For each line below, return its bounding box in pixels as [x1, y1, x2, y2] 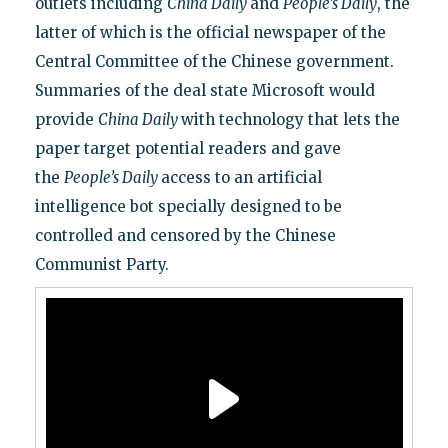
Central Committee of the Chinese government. [34, 52, 394, 72]
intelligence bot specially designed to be [34, 197, 342, 217]
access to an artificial [160, 168, 322, 188]
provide [34, 110, 98, 130]
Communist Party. [34, 255, 169, 275]
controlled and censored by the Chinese [34, 226, 336, 246]
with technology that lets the [180, 110, 400, 130]
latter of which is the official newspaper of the [34, 23, 386, 43]
